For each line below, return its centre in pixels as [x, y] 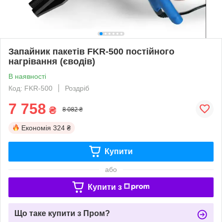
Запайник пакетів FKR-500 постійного [91, 51]
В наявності [27, 76]
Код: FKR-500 [30, 88]
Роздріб [77, 88]
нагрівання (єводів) [52, 61]
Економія [36, 128]
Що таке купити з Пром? [62, 213]
